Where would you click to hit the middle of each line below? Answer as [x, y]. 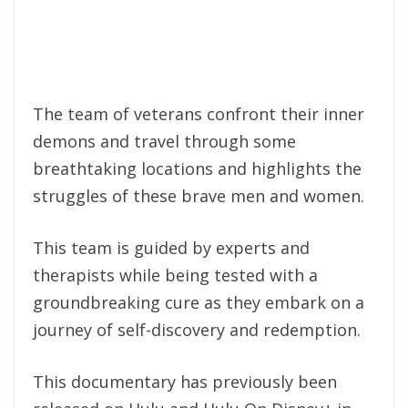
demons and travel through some [164, 141]
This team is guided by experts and [171, 247]
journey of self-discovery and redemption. [197, 329]
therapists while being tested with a [175, 275]
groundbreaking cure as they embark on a [199, 302]
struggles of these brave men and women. [199, 195]
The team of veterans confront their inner [199, 113]
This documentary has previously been [185, 381]
